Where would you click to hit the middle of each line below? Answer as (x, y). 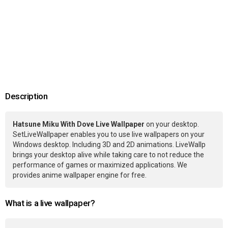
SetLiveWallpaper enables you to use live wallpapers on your (109, 135)
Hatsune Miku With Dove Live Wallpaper (79, 124)
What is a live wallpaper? (50, 203)
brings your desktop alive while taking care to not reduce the (108, 155)
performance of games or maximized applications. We (100, 165)
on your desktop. (172, 124)
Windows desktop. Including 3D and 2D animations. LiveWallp (109, 145)
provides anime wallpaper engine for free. (80, 175)
